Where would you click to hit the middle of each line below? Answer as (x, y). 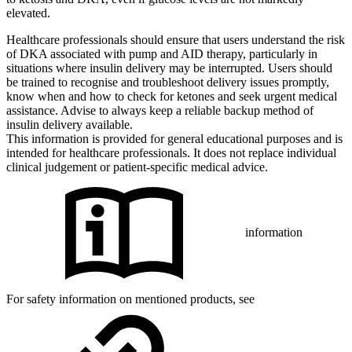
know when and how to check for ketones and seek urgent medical (172, 96)
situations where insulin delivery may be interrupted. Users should (169, 68)
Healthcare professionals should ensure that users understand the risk (176, 39)
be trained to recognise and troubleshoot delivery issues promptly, (168, 82)
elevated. (28, 13)
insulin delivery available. (70, 124)
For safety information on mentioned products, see (130, 299)
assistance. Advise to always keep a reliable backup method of (160, 110)
